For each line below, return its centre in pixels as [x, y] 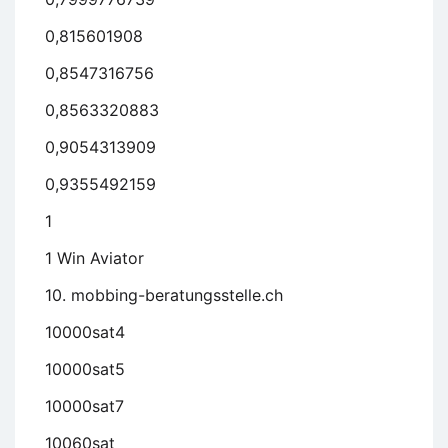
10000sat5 [85, 369]
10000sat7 [84, 406]
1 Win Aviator [94, 258]
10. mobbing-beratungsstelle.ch [164, 295]
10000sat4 [85, 332]
